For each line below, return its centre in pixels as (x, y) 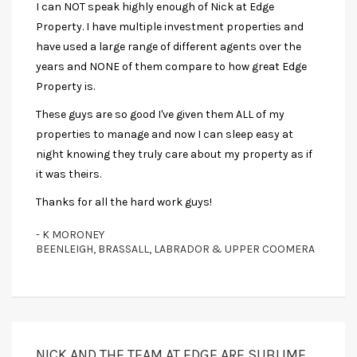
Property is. (65, 87)
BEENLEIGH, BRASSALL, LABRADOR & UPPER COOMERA (175, 249)
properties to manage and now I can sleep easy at (165, 135)
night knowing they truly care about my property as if (174, 155)
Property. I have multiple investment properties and (170, 27)
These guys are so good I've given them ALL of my (160, 115)
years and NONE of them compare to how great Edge (171, 67)
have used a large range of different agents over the (169, 47)
